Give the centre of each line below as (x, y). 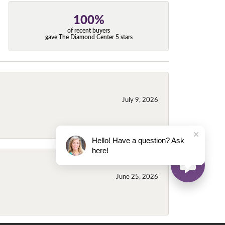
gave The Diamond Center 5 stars (89, 37)
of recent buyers (89, 31)
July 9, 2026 (140, 99)
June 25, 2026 (137, 176)
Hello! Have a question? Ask (138, 140)
